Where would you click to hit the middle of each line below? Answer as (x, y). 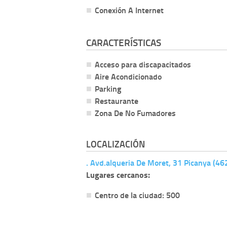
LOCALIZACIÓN (116, 144)
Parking (108, 88)
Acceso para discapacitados (143, 64)
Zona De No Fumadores (135, 112)
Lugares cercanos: (118, 174)
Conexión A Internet (129, 10)
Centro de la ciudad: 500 (137, 195)
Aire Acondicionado (128, 76)
